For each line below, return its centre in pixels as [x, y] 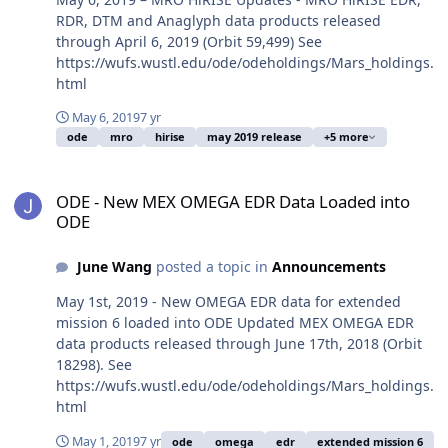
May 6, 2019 [106, 118]
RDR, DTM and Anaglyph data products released [218, 21]
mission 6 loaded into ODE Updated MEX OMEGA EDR [235, 323]
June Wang [114, 267]
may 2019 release [254, 137]
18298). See [94, 365]
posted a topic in [211, 267]
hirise [170, 137]
